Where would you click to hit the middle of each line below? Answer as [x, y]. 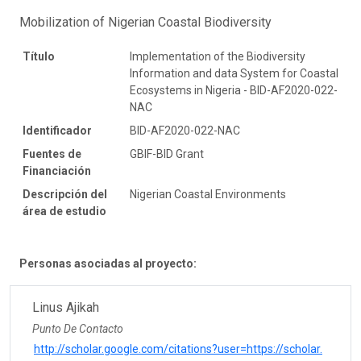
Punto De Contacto [78, 328]
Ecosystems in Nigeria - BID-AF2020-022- [234, 90]
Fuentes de [52, 154]
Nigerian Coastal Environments [208, 194]
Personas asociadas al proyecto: [108, 263]
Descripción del [65, 194]
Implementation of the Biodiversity [218, 56]
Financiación [57, 170]
